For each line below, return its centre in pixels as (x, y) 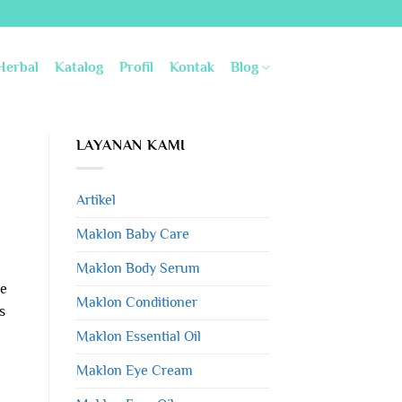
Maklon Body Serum (138, 268)
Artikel (96, 200)
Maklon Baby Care (132, 234)
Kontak (192, 67)
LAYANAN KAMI (131, 145)
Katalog (79, 67)
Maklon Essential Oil (138, 336)
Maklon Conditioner (136, 302)
